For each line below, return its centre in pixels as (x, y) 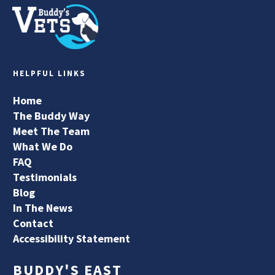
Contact (33, 223)
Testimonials (45, 177)
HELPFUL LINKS (49, 73)
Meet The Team (51, 131)
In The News (43, 207)
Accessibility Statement (72, 238)
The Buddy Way (51, 115)
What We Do (43, 146)
